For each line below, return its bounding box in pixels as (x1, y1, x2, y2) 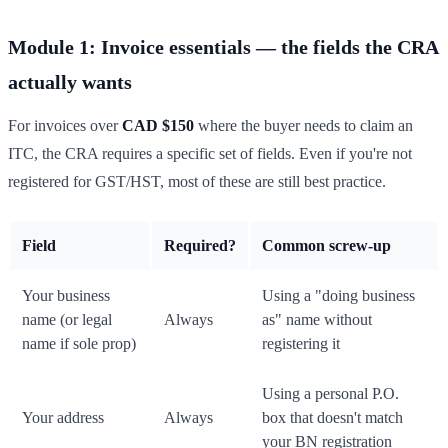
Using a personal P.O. (262, 385, 399, 403)
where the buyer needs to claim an (194, 117, 413, 135)
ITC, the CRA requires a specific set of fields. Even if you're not (8, 145, 412, 163)
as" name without (262, 311, 372, 329)
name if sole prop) (22, 335, 136, 353)
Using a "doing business (262, 287, 415, 305)
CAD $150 (122, 117, 194, 135)
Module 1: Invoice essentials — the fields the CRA (8, 36, 438, 59)
